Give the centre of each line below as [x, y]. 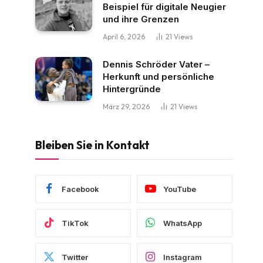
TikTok [75, 223]
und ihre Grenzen [141, 19]
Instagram [183, 257]
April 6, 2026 [124, 37]
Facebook [80, 189]
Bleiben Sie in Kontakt [92, 145]
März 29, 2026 [126, 107]
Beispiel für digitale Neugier [164, 7]
